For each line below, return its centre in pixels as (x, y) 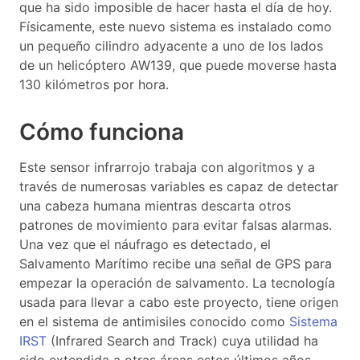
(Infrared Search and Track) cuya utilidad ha (182, 341)
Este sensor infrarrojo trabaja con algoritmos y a (167, 168)
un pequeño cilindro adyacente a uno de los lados (171, 46)
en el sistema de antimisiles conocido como (154, 322)
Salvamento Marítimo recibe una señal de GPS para (176, 264)
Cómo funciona (102, 132)
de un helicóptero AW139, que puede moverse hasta (178, 65)
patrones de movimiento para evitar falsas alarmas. (176, 225)
